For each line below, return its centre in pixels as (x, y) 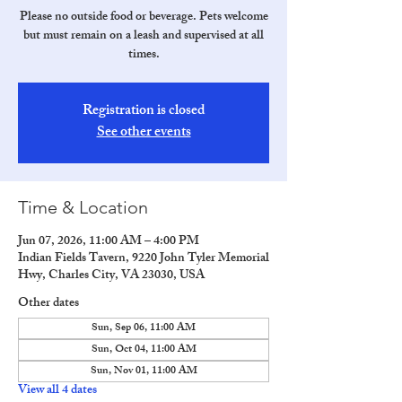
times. (144, 55)
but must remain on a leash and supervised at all (144, 36)
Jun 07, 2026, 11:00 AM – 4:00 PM (109, 242)
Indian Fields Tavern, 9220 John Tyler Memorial (144, 259)
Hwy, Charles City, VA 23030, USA (111, 276)
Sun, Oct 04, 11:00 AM (144, 350)
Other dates (48, 304)
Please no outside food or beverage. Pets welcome (144, 17)
